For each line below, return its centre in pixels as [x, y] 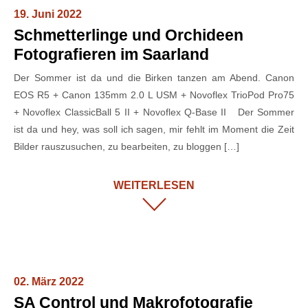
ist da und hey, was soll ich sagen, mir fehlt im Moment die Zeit [154, 129]
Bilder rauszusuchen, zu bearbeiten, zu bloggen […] [126, 146]
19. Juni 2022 [48, 14]
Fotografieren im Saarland [111, 54]
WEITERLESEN [154, 185]
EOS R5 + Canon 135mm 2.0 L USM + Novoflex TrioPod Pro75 [154, 95]
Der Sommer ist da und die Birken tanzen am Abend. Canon [154, 77]
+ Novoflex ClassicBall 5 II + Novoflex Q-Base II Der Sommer [154, 112]
